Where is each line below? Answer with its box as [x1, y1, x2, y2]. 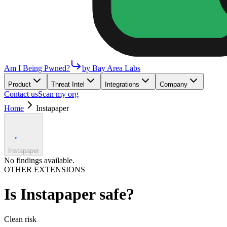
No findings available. [4, 156, 74, 165]
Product [8, 81, 31, 88]
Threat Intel [51, 81, 85, 88]
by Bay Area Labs [82, 64, 140, 72]
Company [160, 81, 187, 88]
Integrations [105, 81, 139, 88]
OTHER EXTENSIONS [4, 165, 85, 174]
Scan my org [38, 90, 79, 98]
